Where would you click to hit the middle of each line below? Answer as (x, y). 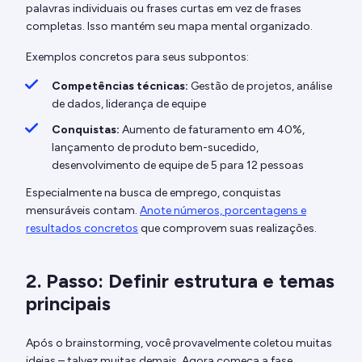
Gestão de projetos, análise (260, 86)
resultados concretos (82, 228)
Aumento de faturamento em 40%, (212, 129)
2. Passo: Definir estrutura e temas (180, 280)
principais (68, 303)
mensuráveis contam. (83, 210)
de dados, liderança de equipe (129, 103)
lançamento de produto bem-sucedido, (155, 147)
